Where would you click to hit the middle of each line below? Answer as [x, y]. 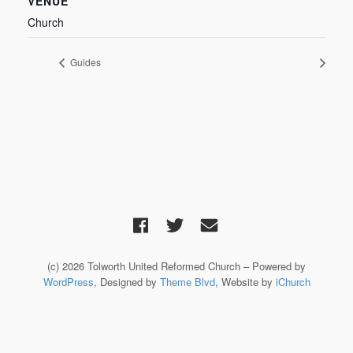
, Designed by [126, 282]
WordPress [68, 282]
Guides [84, 62]
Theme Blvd [187, 282]
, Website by [245, 282]
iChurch [293, 282]
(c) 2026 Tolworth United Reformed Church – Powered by [176, 266]
